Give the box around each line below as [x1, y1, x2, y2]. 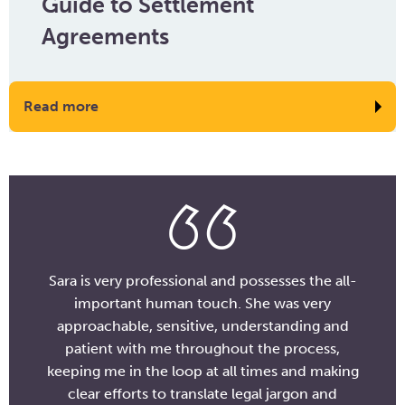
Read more [24, 98, 99, 115]
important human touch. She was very [74, 295, 331, 312]
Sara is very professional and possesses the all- [48, 272, 357, 289]
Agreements [42, 23, 169, 51]
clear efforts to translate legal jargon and [68, 385, 337, 402]
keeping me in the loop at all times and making [46, 363, 359, 380]
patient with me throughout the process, [65, 340, 340, 357]
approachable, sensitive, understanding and [56, 317, 349, 334]
